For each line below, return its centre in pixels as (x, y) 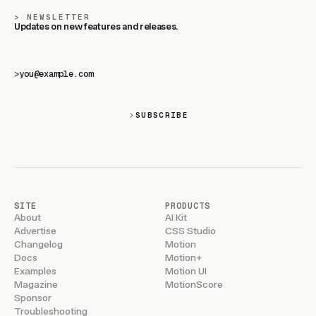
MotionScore (194, 285)
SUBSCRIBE (162, 115)
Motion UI (186, 272)
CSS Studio (190, 231)
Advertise (35, 231)
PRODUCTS (187, 206)
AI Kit (176, 218)
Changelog (38, 245)
